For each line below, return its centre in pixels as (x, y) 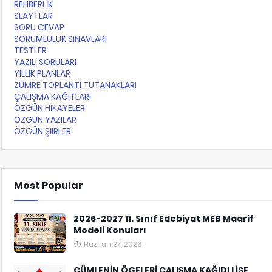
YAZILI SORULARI (46, 62)
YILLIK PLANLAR (42, 73)
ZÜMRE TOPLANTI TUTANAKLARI (76, 85)
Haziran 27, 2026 (113, 244)
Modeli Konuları (110, 230)
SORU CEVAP (39, 27)
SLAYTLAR (34, 16)
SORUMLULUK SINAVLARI (61, 39)
